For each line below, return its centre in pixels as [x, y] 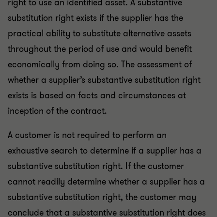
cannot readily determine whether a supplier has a [106, 182]
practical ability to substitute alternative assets [100, 34]
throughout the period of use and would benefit [100, 49]
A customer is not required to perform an [87, 135]
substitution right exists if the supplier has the [95, 18]
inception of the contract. [59, 111]
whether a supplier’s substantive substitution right [104, 80]
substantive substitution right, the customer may [102, 197]
